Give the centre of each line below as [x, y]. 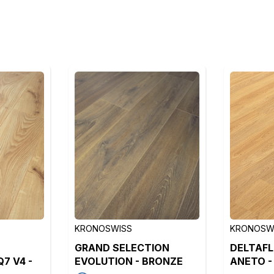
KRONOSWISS [103, 228]
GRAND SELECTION [122, 248]
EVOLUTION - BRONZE [128, 261]
